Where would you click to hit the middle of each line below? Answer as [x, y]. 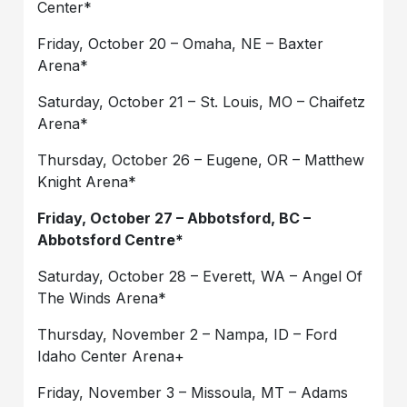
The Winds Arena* [102, 298]
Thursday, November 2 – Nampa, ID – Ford [188, 335]
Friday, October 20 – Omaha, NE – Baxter [181, 44]
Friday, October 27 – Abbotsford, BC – [174, 218]
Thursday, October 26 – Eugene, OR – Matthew [201, 160]
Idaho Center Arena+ [111, 357]
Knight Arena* [87, 182]
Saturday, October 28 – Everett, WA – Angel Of [200, 277]
